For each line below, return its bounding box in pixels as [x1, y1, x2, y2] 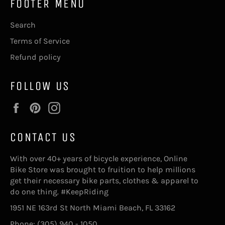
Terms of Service [10, 36, 70, 46]
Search [10, 20, 36, 30]
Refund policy [10, 52, 61, 62]
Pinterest [46, 101, 79, 111]
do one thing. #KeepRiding [10, 187, 108, 196]
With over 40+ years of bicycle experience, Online [10, 154, 187, 163]
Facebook [27, 101, 61, 111]
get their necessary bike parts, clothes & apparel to [10, 176, 198, 185]
